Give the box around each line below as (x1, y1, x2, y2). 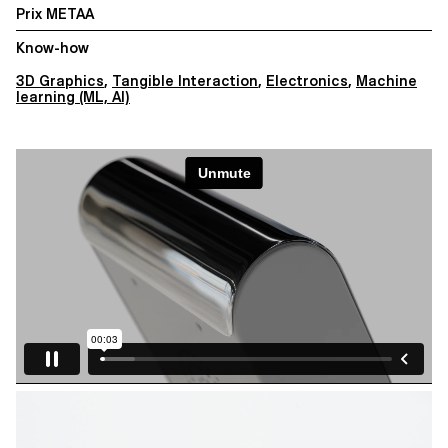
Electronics (266, 72, 348, 89)
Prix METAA (16, 5, 94, 22)
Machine (356, 72, 417, 89)
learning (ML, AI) (16, 88, 130, 105)
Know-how (16, 39, 89, 56)
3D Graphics (16, 72, 104, 89)
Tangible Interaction (112, 72, 258, 89)
